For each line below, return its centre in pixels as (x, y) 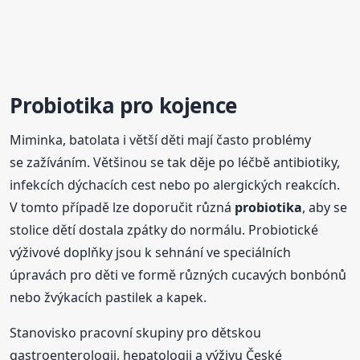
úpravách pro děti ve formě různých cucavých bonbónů (178, 275)
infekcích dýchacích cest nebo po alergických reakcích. (175, 185)
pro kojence (176, 106)
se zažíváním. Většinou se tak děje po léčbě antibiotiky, (175, 163)
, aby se (325, 208)
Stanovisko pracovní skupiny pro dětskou (136, 333)
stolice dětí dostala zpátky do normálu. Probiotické (164, 230)
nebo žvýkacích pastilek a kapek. (108, 298)
